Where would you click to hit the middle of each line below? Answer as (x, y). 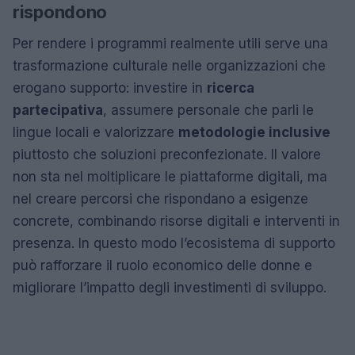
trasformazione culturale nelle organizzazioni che (169, 65)
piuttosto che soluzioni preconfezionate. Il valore (167, 154)
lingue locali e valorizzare (95, 132)
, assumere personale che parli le (208, 110)
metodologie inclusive (254, 132)
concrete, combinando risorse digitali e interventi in (176, 221)
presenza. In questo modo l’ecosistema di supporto (174, 243)
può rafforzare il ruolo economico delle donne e (162, 265)
